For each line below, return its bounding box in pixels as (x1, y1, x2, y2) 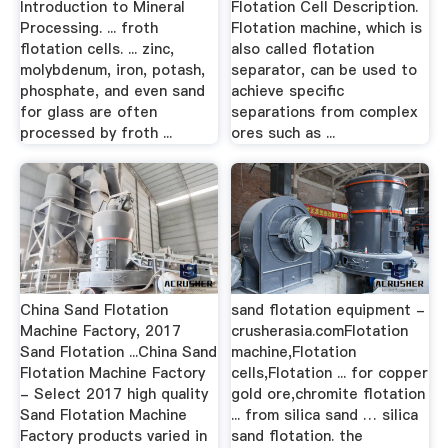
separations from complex (231, 101, 419, 122)
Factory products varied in (19, 425, 207, 446)
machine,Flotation (231, 341, 357, 362)
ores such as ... (231, 122, 336, 143)
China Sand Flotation (19, 299, 168, 320)
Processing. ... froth (19, 17, 158, 38)
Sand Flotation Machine (19, 404, 187, 425)
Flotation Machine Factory (19, 362, 205, 383)
